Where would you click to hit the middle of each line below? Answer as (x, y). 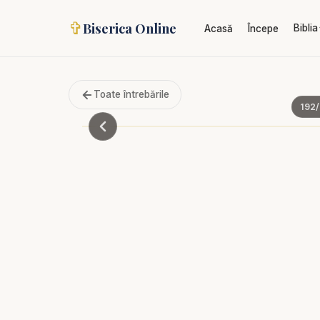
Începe (264, 29)
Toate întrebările (131, 94)
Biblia (305, 28)
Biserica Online (130, 28)
